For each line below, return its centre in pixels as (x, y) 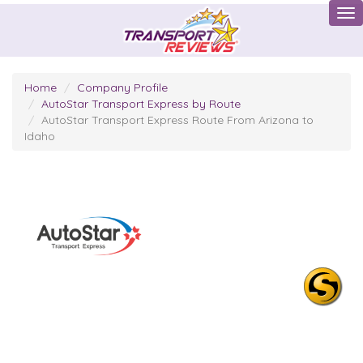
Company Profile (122, 88)
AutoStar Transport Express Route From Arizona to (177, 120)
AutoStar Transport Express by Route (141, 104)
